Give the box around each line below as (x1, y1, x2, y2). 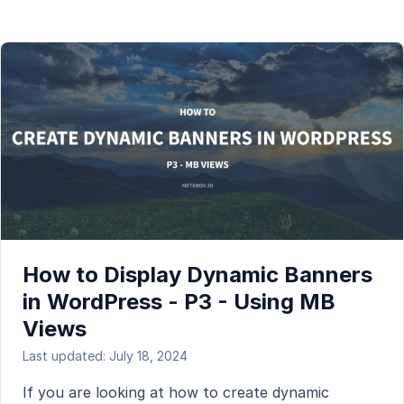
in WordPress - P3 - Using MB (23, 288, 335, 315)
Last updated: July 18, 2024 (23, 347, 188, 363)
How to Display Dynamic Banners (23, 261, 372, 288)
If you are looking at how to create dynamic (23, 382, 329, 401)
